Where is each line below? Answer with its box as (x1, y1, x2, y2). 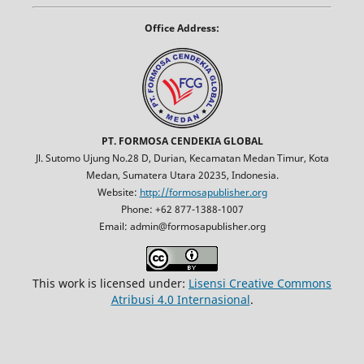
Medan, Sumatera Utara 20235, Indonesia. (85, 167, 279, 182)
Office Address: (145, 20, 219, 35)
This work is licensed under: (32, 275, 188, 291)
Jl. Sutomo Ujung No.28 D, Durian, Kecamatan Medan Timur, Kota (35, 150, 329, 165)
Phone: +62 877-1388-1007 (120, 201, 244, 216)
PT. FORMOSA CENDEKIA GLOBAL (101, 133, 263, 148)
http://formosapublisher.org (139, 184, 267, 199)
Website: (97, 184, 140, 199)
